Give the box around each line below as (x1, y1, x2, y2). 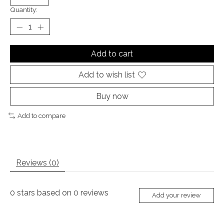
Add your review (152, 191, 201, 199)
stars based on (15, 187, 73, 197)
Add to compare (17, 111, 65, 120)
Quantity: (10, 5, 37, 14)
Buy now (95, 91, 128, 101)
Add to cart (91, 49, 133, 59)
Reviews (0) (16, 157, 59, 167)
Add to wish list (78, 70, 135, 80)
